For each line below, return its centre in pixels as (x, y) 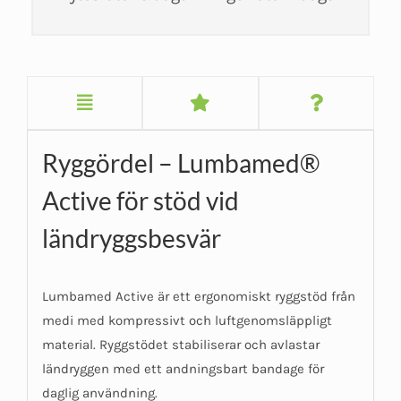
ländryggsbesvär (131, 239)
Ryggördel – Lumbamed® (180, 163)
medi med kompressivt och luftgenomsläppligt (187, 321)
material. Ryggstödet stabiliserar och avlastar (180, 345)
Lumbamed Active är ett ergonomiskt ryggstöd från (198, 297)
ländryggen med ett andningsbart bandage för (183, 369)
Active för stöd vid (140, 201)
